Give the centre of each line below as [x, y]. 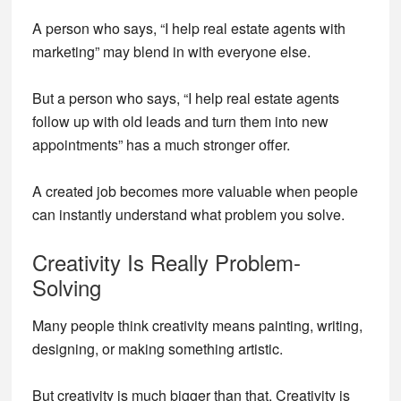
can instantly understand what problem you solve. [188, 214]
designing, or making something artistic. [157, 349]
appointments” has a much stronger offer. [161, 145]
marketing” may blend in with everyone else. [171, 51]
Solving [66, 287]
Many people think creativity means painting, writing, [197, 325]
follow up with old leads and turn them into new [180, 121]
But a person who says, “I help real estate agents [185, 98]
